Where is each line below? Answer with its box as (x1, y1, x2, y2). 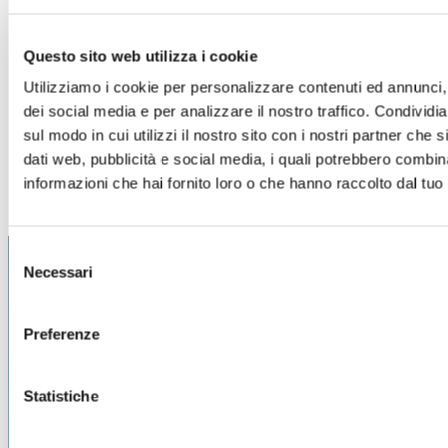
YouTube (127, 15, 185, 33)
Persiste (350, 15, 398, 33)
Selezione (7, 243, 72, 261)
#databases (45, 33, 113, 51)
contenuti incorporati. (208, 69, 342, 87)
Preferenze (23, 325, 100, 343)
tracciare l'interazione (208, 33, 341, 51)
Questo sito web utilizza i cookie (23, 47, 258, 64)
